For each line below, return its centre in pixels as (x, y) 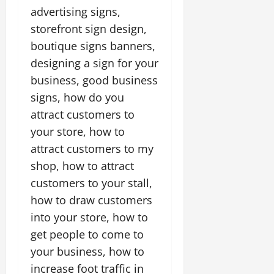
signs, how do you (77, 97)
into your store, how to (89, 217)
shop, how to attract (82, 165)
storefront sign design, (89, 28)
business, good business (94, 80)
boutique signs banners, (93, 46)
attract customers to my (92, 148)
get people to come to (87, 234)
